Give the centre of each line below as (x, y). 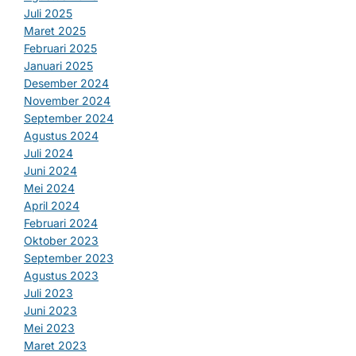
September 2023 (69, 258)
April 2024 (52, 206)
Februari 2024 (61, 223)
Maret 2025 (55, 31)
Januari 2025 (58, 66)
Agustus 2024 (61, 136)
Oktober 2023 (61, 241)
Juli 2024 (48, 153)
